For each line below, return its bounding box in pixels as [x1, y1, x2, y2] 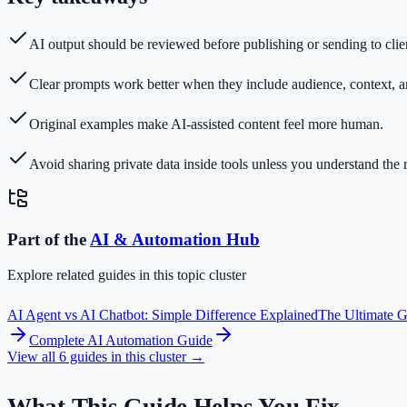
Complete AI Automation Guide [29, 332, 213, 348]
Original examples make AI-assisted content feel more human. [29, 116, 383, 133]
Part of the [7, 230, 90, 250]
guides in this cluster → [66, 348, 204, 364]
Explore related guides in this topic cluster [7, 266, 246, 283]
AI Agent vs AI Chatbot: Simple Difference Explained [7, 306, 318, 323]
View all [7, 348, 59, 364]
